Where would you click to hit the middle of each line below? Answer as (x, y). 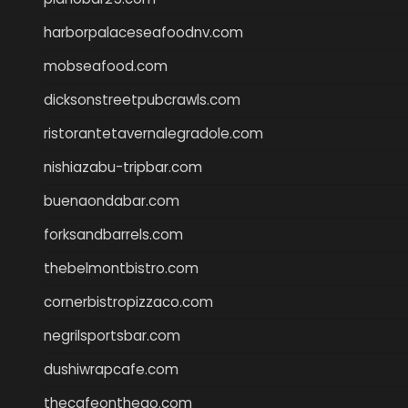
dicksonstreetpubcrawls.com (142, 99)
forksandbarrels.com (113, 234)
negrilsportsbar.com (112, 335)
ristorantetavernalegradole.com (153, 133)
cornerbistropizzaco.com (128, 301)
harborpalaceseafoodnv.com (143, 32)
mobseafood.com (106, 66)
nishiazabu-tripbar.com (123, 167)
